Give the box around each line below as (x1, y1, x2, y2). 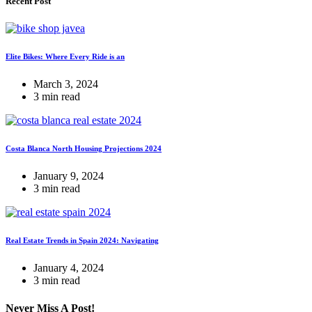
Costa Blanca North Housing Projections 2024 (6, 144, 162, 153)
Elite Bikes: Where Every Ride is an (6, 52, 125, 61)
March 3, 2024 (33, 78, 98, 91)
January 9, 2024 (33, 170, 104, 182)
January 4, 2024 (33, 262, 104, 274)
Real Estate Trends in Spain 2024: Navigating (6, 236, 159, 245)
